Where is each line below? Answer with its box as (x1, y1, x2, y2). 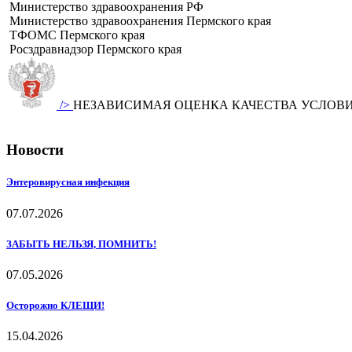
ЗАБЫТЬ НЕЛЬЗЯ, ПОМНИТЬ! (6, 237, 156, 250)
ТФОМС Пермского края (9, 28, 145, 42)
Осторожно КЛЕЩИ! (6, 299, 104, 312)
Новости (6, 141, 64, 159)
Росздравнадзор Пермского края (9, 42, 181, 57)
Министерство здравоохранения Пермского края (9, 14, 271, 28)
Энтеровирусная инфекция (6, 176, 130, 189)
